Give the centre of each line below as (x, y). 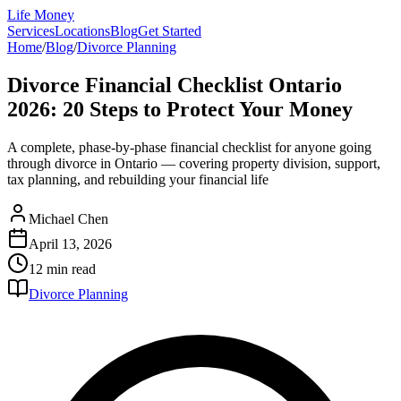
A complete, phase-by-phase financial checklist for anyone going (189, 147)
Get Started (170, 31)
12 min (48, 269)
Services (31, 31)
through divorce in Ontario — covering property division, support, (194, 163)
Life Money (41, 15)
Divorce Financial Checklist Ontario (175, 85)
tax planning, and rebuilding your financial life (138, 179)
